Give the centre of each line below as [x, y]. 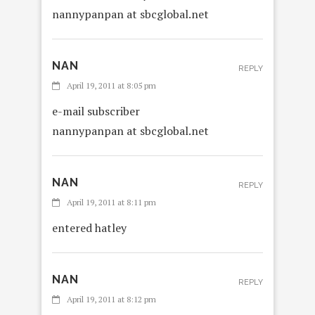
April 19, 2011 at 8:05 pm [111, 86]
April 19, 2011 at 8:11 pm [111, 202]
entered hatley [89, 228]
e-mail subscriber [96, 111]
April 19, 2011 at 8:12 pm [111, 300]
